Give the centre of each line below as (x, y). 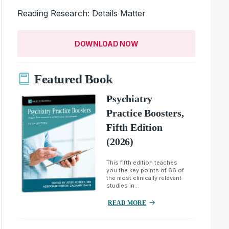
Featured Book (74, 79)
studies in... (123, 185)
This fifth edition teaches (142, 162)
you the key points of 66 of (145, 170)
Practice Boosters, (145, 113)
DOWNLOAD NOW (106, 43)
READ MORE (127, 203)
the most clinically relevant (144, 178)
